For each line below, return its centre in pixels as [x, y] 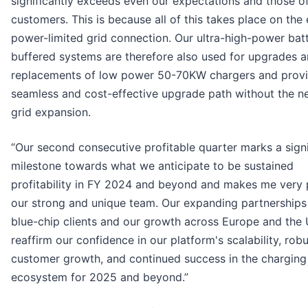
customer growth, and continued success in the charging [159, 258]
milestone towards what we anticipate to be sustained [152, 165]
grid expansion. [51, 112]
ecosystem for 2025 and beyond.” [100, 277]
